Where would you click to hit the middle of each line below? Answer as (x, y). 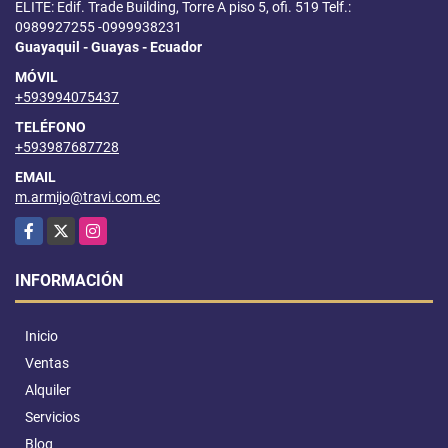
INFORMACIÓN (69, 280)
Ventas (47, 362)
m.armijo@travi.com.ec (87, 196)
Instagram (111, 226)
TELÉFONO (50, 126)
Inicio (41, 335)
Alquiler (48, 389)
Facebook (45, 226)
